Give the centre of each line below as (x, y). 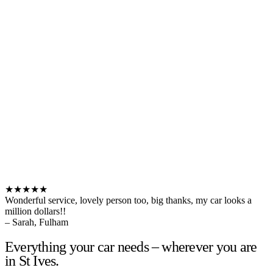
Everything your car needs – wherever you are (131, 246)
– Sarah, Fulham (37, 222)
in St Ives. (32, 261)
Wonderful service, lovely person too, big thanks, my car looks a (128, 200)
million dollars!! (35, 211)
